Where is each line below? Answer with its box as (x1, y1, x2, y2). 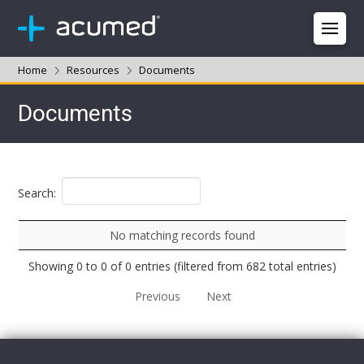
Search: (18, 185, 57, 201)
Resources (67, 63, 120, 77)
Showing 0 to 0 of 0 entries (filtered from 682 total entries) (28, 258, 336, 274)
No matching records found (109, 227, 255, 244)
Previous (134, 288, 180, 304)
